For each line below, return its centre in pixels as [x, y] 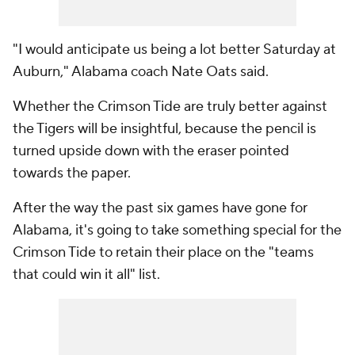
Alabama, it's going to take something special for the [177, 231]
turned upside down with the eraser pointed [151, 151]
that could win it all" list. [86, 275]
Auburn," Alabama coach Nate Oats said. [141, 72]
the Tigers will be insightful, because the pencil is [164, 129]
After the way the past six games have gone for [160, 208]
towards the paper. [73, 174]
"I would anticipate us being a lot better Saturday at [174, 50]
